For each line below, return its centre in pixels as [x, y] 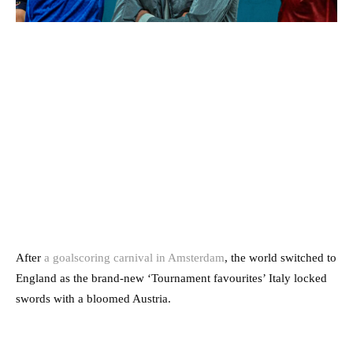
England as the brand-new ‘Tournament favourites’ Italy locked [171, 279]
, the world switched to [281, 258]
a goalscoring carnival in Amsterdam [133, 258]
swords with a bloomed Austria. [93, 299]
